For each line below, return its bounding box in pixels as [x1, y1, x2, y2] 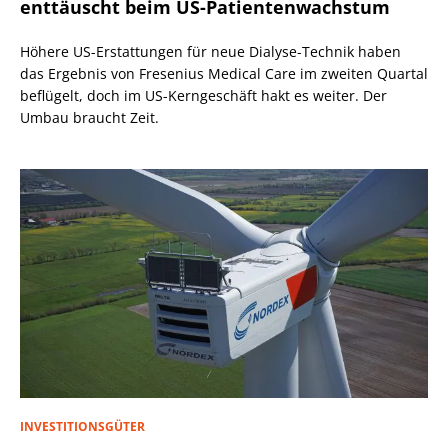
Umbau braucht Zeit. [20, 108, 159, 128]
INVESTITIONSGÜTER [20, 417, 145, 435]
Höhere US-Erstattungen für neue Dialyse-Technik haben [20, 42, 401, 62]
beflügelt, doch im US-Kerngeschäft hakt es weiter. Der [20, 86, 387, 106]
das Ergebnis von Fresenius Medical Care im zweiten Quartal [20, 64, 428, 84]
